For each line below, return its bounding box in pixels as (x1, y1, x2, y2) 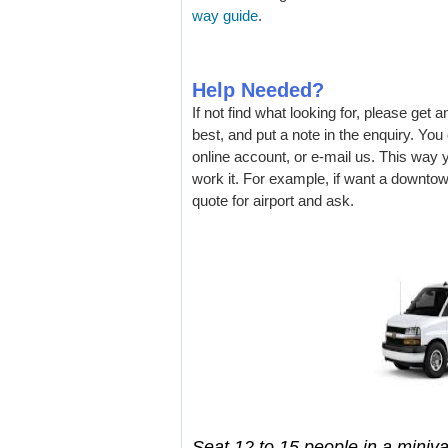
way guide (192, 6, 258, 24)
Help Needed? (192, 78, 324, 101)
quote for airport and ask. (192, 191, 354, 209)
